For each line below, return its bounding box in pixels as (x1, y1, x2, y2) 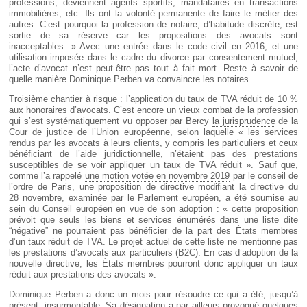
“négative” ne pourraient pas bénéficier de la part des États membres (9, 225, 298, 236)
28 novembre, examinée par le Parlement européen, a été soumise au (9, 193, 298, 204)
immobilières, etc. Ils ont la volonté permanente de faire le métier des (9, 8, 298, 19)
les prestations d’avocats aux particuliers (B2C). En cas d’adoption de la (9, 247, 298, 258)
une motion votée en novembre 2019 (84, 171, 230, 182)
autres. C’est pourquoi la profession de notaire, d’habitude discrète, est (9, 19, 298, 30)
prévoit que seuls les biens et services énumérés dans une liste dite (9, 214, 298, 225)
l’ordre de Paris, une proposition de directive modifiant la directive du (9, 182, 298, 193)
